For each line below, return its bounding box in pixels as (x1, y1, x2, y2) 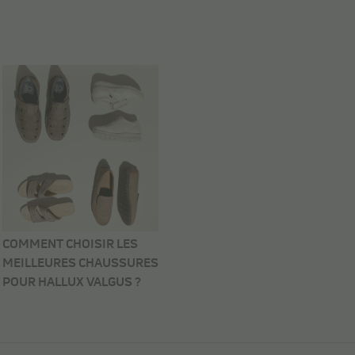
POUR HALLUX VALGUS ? (2, 276, 141, 289)
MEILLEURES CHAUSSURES (2, 257, 158, 270)
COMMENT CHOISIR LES (2, 238, 138, 251)
